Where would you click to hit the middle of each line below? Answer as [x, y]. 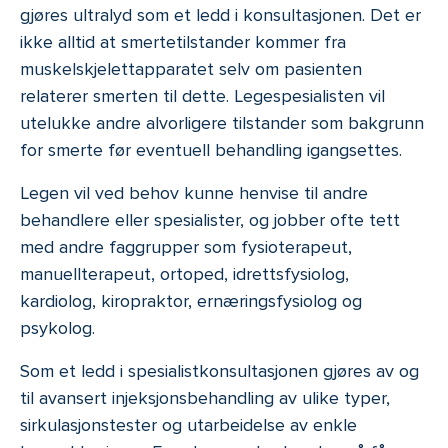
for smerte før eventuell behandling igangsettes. [211, 150]
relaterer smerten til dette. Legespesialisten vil [202, 96]
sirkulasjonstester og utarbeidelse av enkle [188, 425]
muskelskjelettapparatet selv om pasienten [191, 69]
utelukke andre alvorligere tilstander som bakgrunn [222, 123]
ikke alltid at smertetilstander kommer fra [183, 42]
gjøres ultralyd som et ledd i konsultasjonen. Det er [220, 15]
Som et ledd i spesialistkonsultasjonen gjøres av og [219, 371]
